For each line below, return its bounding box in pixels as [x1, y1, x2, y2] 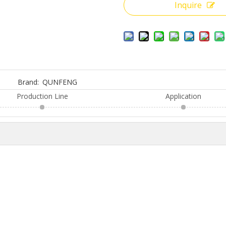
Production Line [17, 91, 69, 101]
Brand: [18, 77, 39, 87]
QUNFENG [42, 77, 78, 87]
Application [165, 91, 202, 101]
